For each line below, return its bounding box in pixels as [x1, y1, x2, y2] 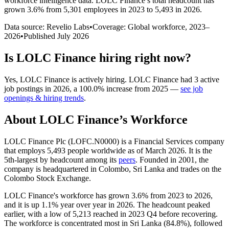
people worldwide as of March [65, 146, 168, 155]
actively [79, 75, 104, 84]
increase [106, 84, 132, 93]
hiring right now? [96, 51, 191, 64]
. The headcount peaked [133, 200, 210, 209]
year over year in [58, 200, 117, 209]
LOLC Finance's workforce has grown [4, 191, 131, 200]
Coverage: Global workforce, [93, 22, 189, 31]
